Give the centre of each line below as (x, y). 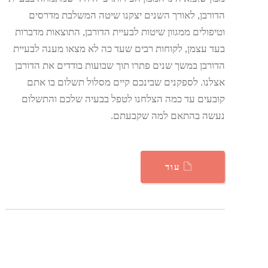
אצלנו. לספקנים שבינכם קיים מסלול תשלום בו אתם (126, 83)
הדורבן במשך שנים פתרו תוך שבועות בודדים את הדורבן (120, 66)
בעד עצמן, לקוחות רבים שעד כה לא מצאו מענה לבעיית (119, 49)
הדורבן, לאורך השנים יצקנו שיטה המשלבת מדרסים (127, 16)
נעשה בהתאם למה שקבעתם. (167, 116)
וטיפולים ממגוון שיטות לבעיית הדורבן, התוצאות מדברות (120, 32)
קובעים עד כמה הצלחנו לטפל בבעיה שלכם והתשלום (123, 99)
